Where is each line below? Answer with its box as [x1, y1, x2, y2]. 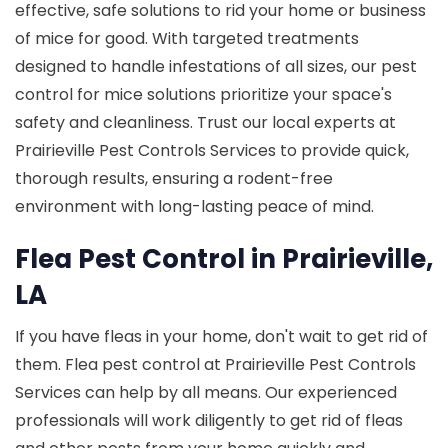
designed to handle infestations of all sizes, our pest [15, 55, 417, 79]
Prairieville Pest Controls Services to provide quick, [15, 139, 409, 163]
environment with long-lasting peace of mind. [15, 195, 374, 219]
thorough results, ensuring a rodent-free [15, 167, 333, 191]
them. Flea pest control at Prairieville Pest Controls [15, 353, 416, 377]
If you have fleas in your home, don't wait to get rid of [15, 325, 428, 349]
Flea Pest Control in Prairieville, [15, 241, 433, 278]
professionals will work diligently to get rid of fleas [15, 409, 403, 433]
